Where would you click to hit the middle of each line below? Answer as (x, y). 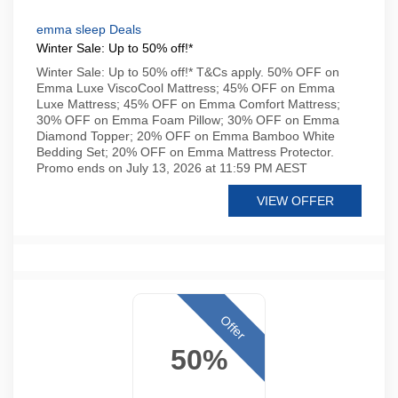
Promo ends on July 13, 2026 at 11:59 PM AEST (172, 168)
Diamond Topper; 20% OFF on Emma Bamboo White (186, 136)
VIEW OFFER (295, 201)
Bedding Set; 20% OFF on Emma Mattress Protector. (185, 152)
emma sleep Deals (89, 29)
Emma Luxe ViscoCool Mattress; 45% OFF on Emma (186, 88)
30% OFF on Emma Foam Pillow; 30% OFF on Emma (188, 120)
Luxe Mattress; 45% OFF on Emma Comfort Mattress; (188, 104)
